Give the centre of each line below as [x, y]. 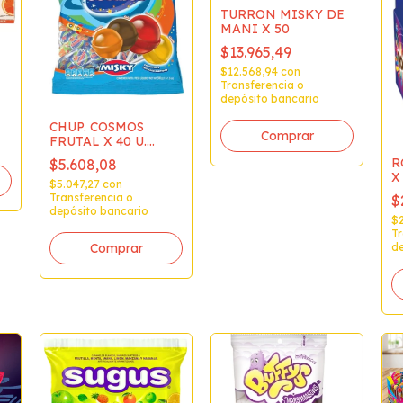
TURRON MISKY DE [282, 14]
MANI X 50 [255, 28]
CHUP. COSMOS [97, 127]
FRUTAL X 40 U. [98, 142]
